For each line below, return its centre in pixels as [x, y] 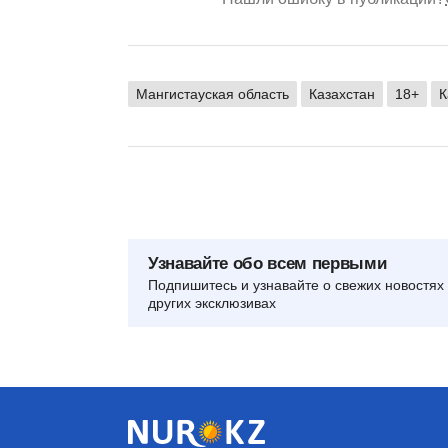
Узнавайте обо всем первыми [267, 264]
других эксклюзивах [212, 303]
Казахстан [342, 94]
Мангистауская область [212, 94]
